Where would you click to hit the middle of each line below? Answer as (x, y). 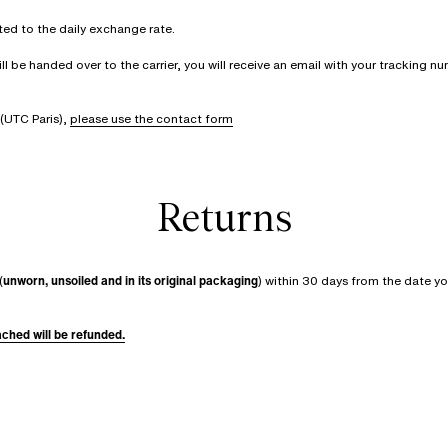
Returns (224, 217)
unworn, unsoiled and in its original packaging (130, 280)
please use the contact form (151, 118)
